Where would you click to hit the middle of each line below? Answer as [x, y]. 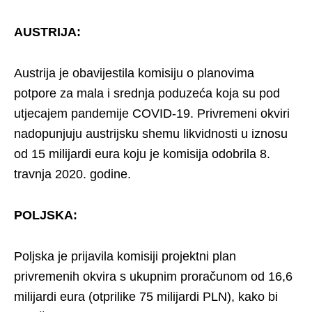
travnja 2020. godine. [72, 174]
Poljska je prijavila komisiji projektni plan [125, 256]
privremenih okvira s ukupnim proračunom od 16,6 [153, 276]
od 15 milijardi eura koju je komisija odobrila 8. [142, 154]
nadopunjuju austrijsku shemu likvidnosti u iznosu [151, 133]
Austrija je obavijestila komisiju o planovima [134, 73]
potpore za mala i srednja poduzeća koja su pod [147, 93]
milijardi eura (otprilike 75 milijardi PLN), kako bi [146, 296]
